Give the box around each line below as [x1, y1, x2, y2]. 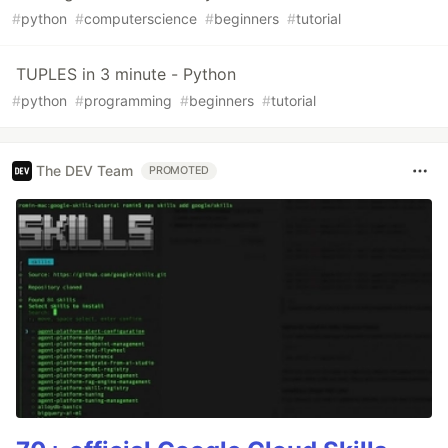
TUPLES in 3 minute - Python [16, 63, 236, 84]
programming [84, 91, 172, 109]
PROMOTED [149, 163, 210, 177]
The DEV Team [36, 162, 133, 180]
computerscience [84, 9, 197, 27]
